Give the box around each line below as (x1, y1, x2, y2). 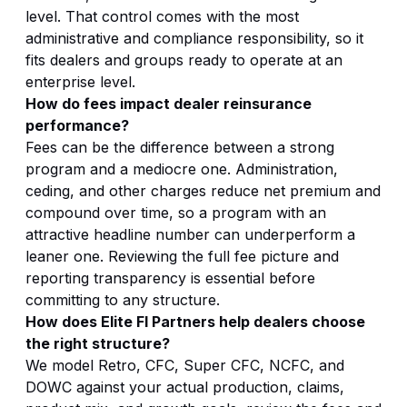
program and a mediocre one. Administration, (25, 159, 338, 178)
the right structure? (25, 333, 170, 352)
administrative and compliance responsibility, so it (25, 28, 363, 47)
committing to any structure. (25, 290, 220, 309)
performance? (25, 115, 129, 134)
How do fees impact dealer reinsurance (25, 94, 312, 113)
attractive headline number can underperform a (25, 224, 355, 243)
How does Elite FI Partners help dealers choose (25, 312, 365, 331)
